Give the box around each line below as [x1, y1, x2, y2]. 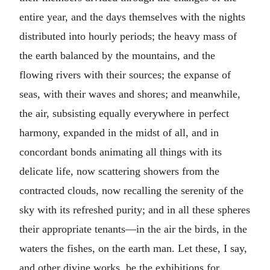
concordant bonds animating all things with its [19, 146, 222, 158]
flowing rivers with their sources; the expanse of [19, 69, 231, 81]
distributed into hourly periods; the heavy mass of [19, 30, 237, 42]
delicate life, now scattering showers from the [19, 165, 219, 177]
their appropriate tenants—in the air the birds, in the [19, 223, 247, 235]
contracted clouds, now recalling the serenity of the [19, 184, 243, 196]
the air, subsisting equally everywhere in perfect [19, 107, 229, 119]
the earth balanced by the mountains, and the [19, 49, 215, 61]
